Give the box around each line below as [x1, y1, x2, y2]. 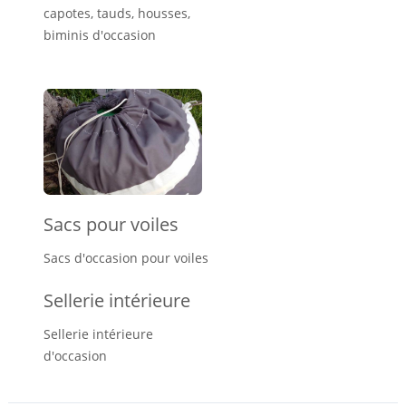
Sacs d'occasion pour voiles [43, 248, 208, 266]
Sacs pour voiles [43, 211, 179, 237]
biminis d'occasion [43, 25, 156, 43]
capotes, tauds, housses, [43, 4, 190, 22]
